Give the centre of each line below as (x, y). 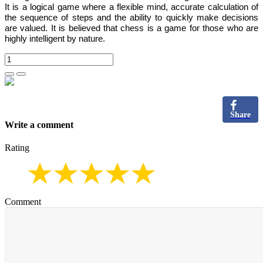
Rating (17, 148)
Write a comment (39, 125)
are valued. (28, 28)
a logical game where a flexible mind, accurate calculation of (139, 7)
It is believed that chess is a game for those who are (155, 28)
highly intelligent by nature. (55, 39)
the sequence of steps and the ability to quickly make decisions (131, 18)
